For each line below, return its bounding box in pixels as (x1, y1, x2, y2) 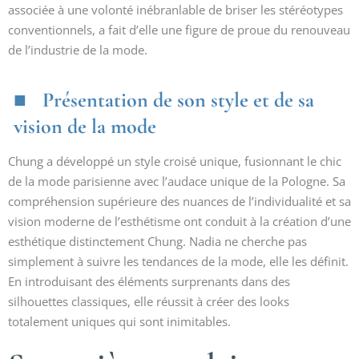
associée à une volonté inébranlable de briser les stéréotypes (8, 2, 343, 18)
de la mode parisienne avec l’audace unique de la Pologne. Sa (8, 173, 345, 189)
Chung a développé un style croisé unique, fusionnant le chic (8, 153, 341, 169)
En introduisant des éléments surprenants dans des (8, 273, 290, 289)
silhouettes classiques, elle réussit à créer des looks (8, 293, 289, 309)
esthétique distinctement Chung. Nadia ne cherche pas (8, 233, 307, 249)
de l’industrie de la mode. (8, 42, 147, 58)
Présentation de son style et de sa (42, 87, 314, 112)
